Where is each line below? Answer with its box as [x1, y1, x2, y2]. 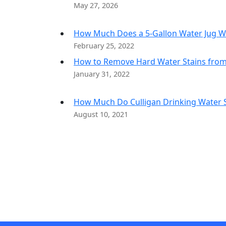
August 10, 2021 [74, 109, 128, 119]
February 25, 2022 [74, 41, 134, 50]
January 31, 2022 [74, 69, 130, 79]
